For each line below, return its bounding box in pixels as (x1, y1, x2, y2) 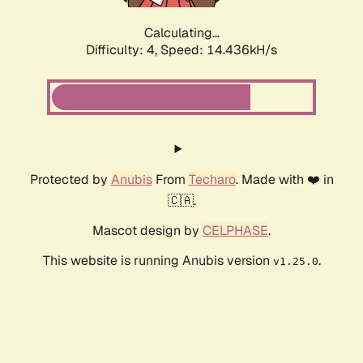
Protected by (29, 171, 111, 189)
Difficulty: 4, (86, 41, 160, 59)
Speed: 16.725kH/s (160, 41, 277, 59)
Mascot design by (92, 222, 203, 240)
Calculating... (143, 24, 220, 42)
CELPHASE (203, 222, 268, 240)
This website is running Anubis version (42, 252, 273, 270)
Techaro (188, 171, 236, 189)
